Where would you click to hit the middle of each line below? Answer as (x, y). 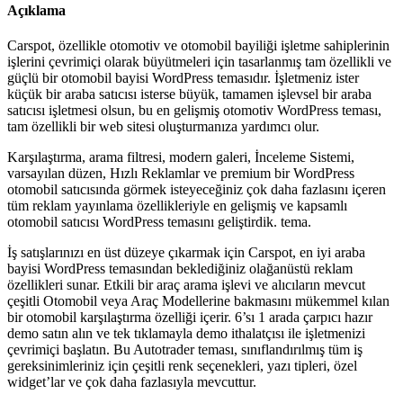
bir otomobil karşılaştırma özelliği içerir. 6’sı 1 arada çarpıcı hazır (190, 318)
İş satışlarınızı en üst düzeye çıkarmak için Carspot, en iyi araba (186, 253)
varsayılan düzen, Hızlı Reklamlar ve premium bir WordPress (181, 174)
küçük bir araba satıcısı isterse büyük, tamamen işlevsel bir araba (189, 94)
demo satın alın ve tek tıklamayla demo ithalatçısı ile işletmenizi (186, 334)
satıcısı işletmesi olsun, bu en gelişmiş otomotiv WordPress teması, (194, 111)
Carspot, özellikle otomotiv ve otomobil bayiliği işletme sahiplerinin (198, 46)
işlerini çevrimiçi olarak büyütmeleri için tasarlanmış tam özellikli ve (199, 62)
